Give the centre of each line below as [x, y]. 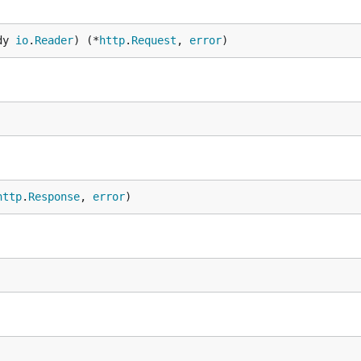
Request [154, 40]
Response [54, 197]
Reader [54, 40]
